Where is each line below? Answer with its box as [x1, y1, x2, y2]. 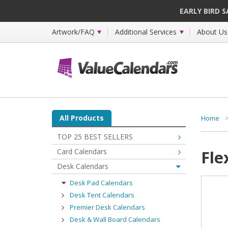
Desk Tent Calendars [70, 190, 134, 199]
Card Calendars [57, 147, 107, 156]
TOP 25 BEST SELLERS [57, 132, 133, 141]
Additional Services [115, 27, 177, 37]
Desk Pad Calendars [70, 178, 133, 187]
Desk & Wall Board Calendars [70, 215, 160, 224]
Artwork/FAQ [52, 27, 95, 37]
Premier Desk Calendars [70, 203, 145, 212]
